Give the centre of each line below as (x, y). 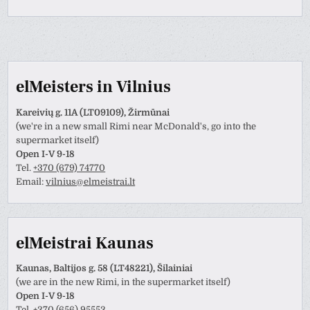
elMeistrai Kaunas (85, 244)
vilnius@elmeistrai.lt (91, 181)
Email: (31, 181)
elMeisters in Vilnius (94, 87)
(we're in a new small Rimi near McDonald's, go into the (136, 126)
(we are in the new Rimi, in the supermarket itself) (124, 282)
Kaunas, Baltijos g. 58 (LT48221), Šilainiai (104, 268)
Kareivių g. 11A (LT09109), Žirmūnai (93, 112)
